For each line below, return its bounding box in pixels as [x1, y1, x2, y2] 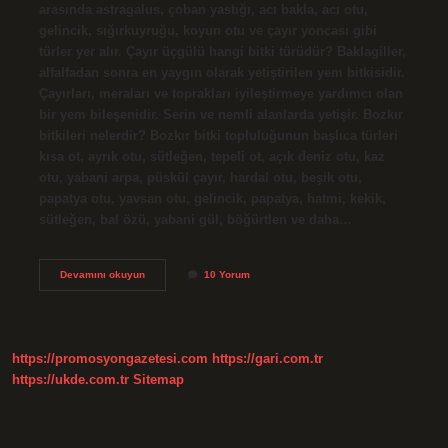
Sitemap [133, 372, 184, 388]
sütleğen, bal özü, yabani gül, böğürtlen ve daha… [38, 211, 352, 227]
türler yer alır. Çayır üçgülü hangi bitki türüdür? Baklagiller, [38, 43, 406, 59]
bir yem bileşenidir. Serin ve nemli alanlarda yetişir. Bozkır [38, 106, 403, 122]
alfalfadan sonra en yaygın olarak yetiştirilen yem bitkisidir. [38, 64, 405, 80]
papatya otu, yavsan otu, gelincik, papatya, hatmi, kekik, [38, 190, 386, 206]
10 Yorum [203, 268, 250, 280]
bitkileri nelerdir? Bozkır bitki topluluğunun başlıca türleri [38, 127, 398, 143]
